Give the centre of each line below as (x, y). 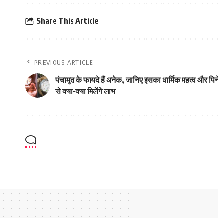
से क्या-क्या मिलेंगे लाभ (85, 91)
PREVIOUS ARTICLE (64, 62)
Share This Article (68, 21)
